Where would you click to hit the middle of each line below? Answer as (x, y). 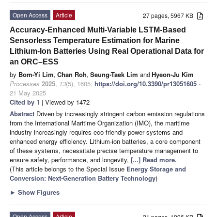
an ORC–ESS (34, 62)
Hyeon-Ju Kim (173, 74)
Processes (25, 83)
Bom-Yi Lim (36, 74)
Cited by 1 (25, 102)
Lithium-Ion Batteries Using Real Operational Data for (107, 51)
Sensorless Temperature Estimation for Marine (95, 40)
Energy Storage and (156, 169)
